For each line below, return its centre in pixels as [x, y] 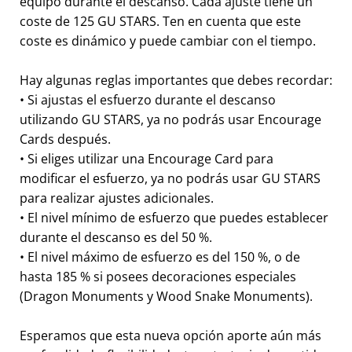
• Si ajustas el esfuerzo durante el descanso [148, 100]
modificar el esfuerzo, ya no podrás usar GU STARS [170, 179]
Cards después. [65, 139]
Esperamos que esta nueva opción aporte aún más [170, 336]
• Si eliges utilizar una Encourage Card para [147, 159]
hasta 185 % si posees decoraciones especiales [158, 277]
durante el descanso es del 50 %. [116, 238]
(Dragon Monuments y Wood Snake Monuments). [166, 297]
